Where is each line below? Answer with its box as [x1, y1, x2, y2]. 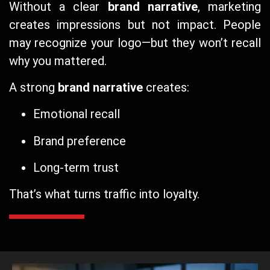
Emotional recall [33, 107, 120, 122]
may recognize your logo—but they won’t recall [9, 35, 261, 50]
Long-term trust [33, 160, 119, 175]
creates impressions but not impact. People [9, 17, 261, 32]
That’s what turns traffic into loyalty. [9, 187, 199, 202]
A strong [9, 80, 58, 95]
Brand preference [33, 133, 126, 148]
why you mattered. [9, 53, 107, 68]
